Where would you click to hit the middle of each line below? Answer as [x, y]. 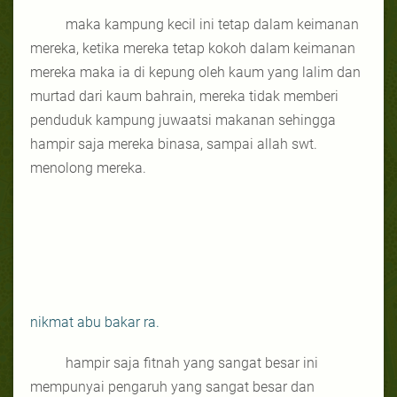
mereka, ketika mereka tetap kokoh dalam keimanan [193, 48]
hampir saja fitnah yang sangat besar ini [192, 362]
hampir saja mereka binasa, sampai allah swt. [174, 144]
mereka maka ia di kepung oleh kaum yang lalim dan [195, 72]
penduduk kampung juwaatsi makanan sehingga [183, 120]
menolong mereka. [88, 167]
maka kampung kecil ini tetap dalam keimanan [212, 24]
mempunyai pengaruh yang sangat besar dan [172, 386]
